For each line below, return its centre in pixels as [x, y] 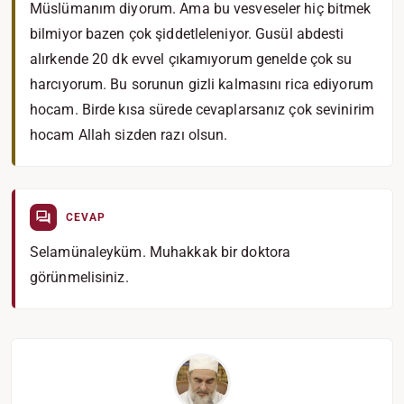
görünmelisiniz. [79, 277]
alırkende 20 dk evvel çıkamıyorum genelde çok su [191, 59]
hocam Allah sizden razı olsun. [129, 135]
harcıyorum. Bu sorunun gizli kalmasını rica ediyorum [202, 84]
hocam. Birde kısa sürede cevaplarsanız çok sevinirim [202, 110]
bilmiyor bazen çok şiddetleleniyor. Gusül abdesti [187, 34]
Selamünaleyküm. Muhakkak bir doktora [161, 252]
